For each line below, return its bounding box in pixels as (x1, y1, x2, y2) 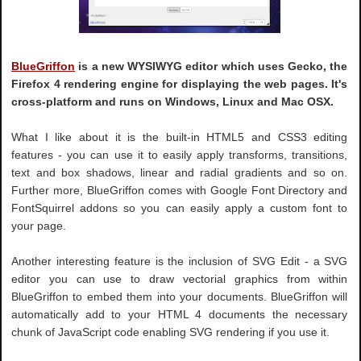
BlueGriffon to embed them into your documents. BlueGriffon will (11, 289, 348, 303)
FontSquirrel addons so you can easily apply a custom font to (11, 201, 348, 214)
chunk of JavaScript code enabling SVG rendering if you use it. (11, 325, 330, 338)
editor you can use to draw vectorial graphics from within (11, 272, 348, 285)
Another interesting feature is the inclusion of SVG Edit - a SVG (11, 254, 348, 268)
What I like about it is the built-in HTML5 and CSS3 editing (11, 130, 348, 143)
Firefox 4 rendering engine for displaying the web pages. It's (11, 77, 348, 90)
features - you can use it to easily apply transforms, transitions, (11, 147, 348, 161)
